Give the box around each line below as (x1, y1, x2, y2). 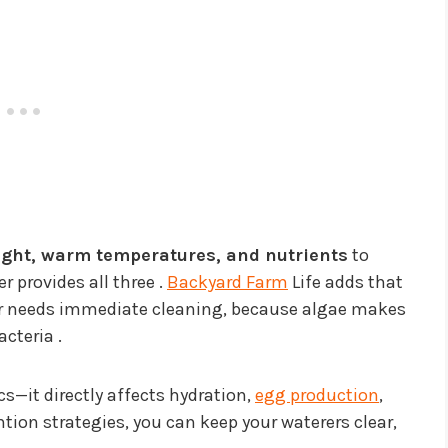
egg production (255, 384, 379, 407)
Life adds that (288, 271, 403, 294)
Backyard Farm (167, 271, 288, 294)
